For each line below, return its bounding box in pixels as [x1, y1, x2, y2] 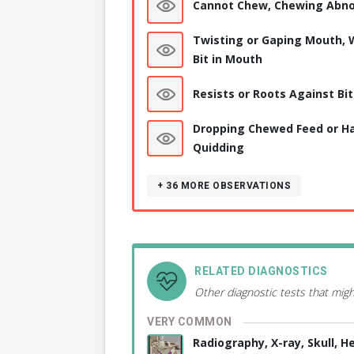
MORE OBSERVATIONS [180, 179, 291, 194]
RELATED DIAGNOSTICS [194, 263, 328, 281]
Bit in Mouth [193, 51, 262, 67]
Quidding [193, 140, 244, 156]
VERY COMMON [147, 314, 232, 331]
